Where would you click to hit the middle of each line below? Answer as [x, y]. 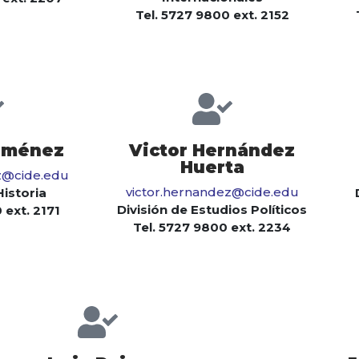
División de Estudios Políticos [212, 210]
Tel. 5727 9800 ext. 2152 [212, 15]
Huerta [212, 167]
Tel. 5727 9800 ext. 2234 [212, 228]
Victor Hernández [212, 151]
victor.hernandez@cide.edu [212, 192]
